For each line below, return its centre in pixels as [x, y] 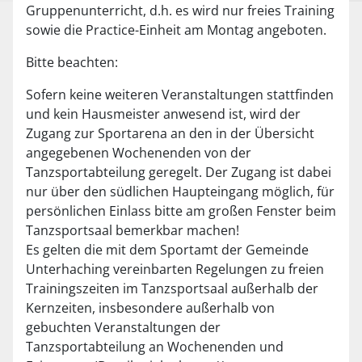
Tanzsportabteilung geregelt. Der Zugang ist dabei [179, 172]
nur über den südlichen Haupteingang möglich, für [180, 192]
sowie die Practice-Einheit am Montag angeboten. [176, 30]
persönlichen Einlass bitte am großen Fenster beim [181, 211]
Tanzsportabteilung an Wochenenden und [155, 347]
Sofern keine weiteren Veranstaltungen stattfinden [180, 95]
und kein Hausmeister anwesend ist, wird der [163, 114]
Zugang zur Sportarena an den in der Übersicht [170, 133]
